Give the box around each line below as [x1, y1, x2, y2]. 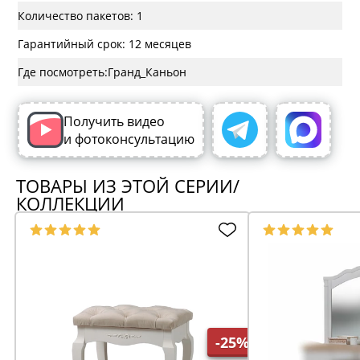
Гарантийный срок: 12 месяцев [18, 36, 192, 52]
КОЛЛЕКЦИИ [16, 191, 125, 217]
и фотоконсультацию [63, 129, 195, 148]
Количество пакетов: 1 [18, 8, 144, 24]
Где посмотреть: [18, 64, 108, 80]
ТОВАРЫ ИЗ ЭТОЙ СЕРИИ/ [16, 174, 239, 199]
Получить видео [63, 112, 169, 130]
